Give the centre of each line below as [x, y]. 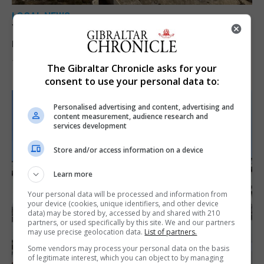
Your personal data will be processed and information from [128, 194]
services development [90, 126]
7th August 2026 [43, 63]
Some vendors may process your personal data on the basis [129, 248]
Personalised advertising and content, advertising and [144, 107]
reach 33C [39, 43]
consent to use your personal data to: [132, 81]
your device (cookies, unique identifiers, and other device [123, 204]
